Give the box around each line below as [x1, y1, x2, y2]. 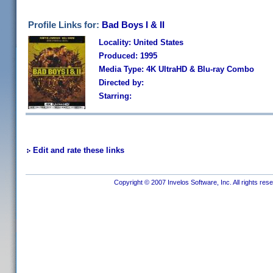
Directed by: [99, 78, 144, 87]
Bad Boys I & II [102, 19, 165, 30]
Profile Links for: [28, 19, 102, 30]
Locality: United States [99, 38, 183, 47]
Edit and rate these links [33, 146, 124, 155]
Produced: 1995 [99, 51, 157, 60]
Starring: [99, 91, 132, 101]
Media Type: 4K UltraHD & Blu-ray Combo [99, 65, 254, 74]
